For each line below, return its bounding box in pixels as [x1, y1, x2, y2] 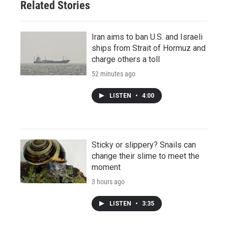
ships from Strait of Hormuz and [92, 43, 206, 53]
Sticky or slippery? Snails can [92, 139, 196, 150]
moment [92, 162, 121, 172]
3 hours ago [92, 177, 125, 186]
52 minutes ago [92, 69, 135, 78]
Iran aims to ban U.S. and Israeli [92, 32, 203, 42]
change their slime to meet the [92, 151, 199, 161]
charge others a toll [92, 54, 160, 64]
